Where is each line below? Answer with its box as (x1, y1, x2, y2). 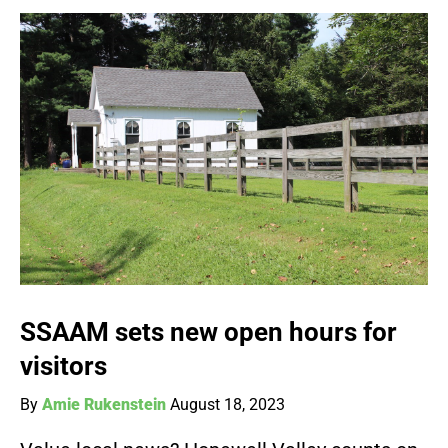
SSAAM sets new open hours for (20, 317, 397, 348)
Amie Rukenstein (42, 395, 166, 415)
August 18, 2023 (170, 395, 285, 415)
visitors (20, 351, 107, 382)
